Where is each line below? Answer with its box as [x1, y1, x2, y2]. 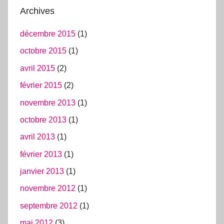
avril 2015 [20, 63, 55, 72]
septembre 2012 [20, 201, 77, 210]
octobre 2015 [20, 46, 66, 55]
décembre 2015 [20, 29, 75, 38]
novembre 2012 [20, 184, 75, 193]
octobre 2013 [20, 115, 66, 124]
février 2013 [20, 149, 62, 158]
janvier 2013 [20, 167, 64, 175]
